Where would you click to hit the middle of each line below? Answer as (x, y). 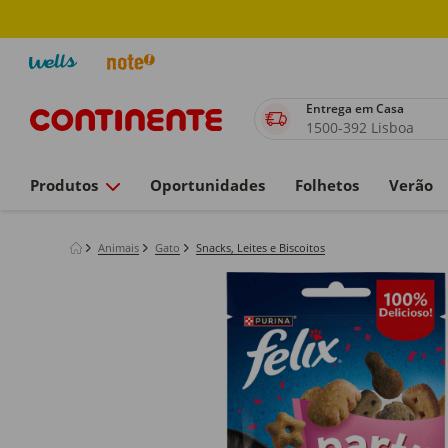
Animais (118, 247)
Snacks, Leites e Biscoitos (260, 247)
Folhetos (327, 185)
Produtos (64, 185)
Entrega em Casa (356, 108)
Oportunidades (207, 185)
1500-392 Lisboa (360, 127)
